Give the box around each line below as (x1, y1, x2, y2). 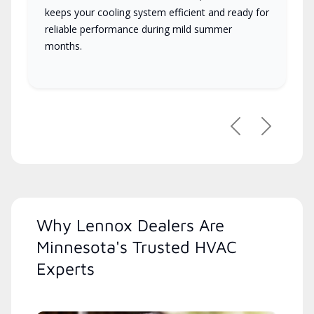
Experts (36, 259, 95, 279)
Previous (234, 125, 281, 141)
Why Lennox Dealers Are (36, 215, 224, 235)
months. (45, 39, 82, 53)
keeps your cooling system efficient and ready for (45, 6, 269, 20)
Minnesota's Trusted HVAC (36, 237, 237, 257)
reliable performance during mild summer (45, 22, 232, 36)
